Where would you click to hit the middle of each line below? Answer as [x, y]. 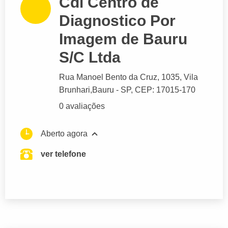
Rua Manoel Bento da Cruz [108, 77]
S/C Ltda [90, 58]
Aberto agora [64, 134]
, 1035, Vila [178, 77]
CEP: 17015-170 [165, 90]
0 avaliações [82, 106]
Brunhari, [76, 90]
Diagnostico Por [117, 21]
